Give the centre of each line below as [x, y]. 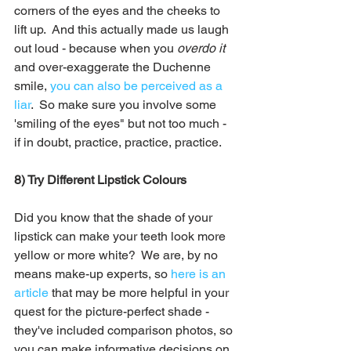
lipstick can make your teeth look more [121, 236]
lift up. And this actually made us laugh [123, 29]
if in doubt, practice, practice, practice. [118, 142]
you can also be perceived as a [138, 85]
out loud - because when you [96, 48]
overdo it [201, 48]
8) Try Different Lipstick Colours [100, 179]
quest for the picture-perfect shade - [113, 311]
